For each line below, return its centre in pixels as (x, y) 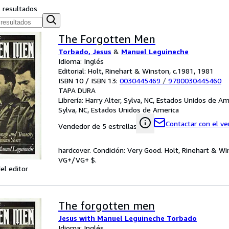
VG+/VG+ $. (77, 160)
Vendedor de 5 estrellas (98, 126)
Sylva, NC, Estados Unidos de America (119, 110)
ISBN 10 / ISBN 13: (89, 81)
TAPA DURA (77, 90)
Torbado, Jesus (85, 51)
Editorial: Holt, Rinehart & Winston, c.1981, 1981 (136, 71)
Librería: (72, 100)
